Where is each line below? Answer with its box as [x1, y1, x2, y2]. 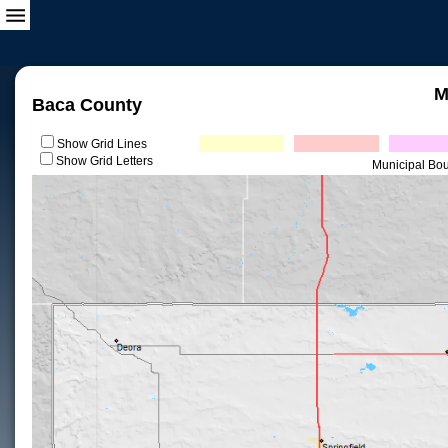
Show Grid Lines [56, 137, 153, 151]
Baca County [32, 95, 142, 115]
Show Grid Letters [56, 154, 153, 168]
